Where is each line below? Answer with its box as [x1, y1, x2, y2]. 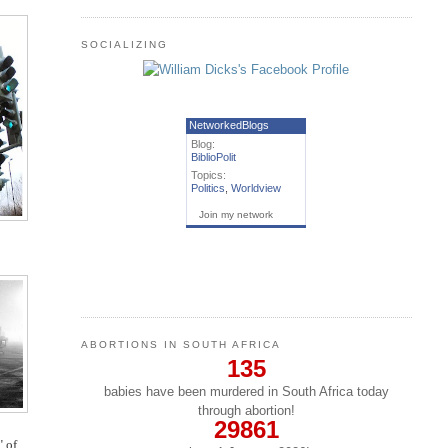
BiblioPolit [191, 150, 237, 163]
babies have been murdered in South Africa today [103, 384, 389, 400]
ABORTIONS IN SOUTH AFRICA [80, 338, 282, 350]
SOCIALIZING [80, 38, 168, 50]
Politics [191, 181, 226, 194]
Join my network [199, 208, 274, 220]
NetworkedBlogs [189, 118, 270, 131]
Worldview [231, 181, 282, 194]
